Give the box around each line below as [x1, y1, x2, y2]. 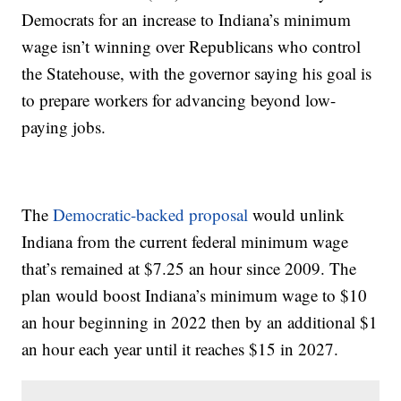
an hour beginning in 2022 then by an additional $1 [21, 311, 379, 334]
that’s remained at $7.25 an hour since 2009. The [21, 257, 357, 280]
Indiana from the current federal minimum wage [21, 230, 349, 253]
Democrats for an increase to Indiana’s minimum [21, 8, 352, 31]
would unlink [248, 203, 346, 226]
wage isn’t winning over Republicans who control [21, 35, 362, 58]
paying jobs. [21, 115, 107, 139]
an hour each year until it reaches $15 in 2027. [21, 337, 339, 361]
